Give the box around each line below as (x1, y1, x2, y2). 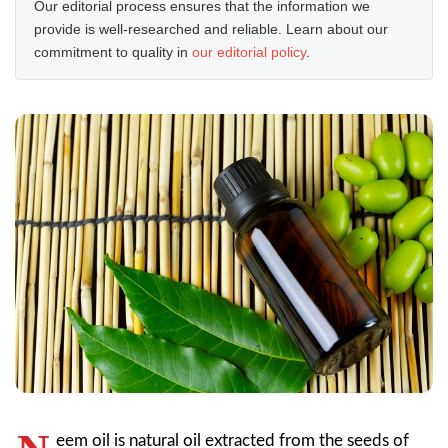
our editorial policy (192, 44, 306, 60)
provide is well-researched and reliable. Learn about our (34, 21, 388, 37)
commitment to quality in (34, 44, 192, 60)
